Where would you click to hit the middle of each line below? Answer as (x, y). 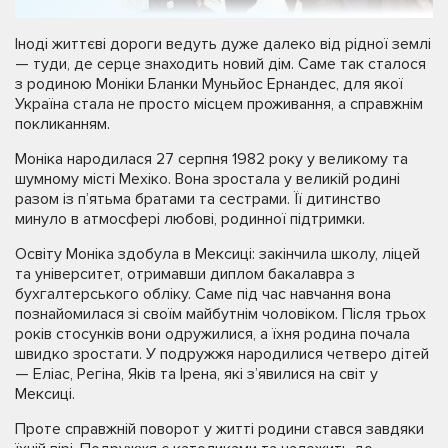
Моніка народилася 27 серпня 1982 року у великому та (211, 159)
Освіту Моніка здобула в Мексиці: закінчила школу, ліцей (217, 254)
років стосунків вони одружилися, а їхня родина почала (212, 334)
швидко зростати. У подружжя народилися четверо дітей (222, 354)
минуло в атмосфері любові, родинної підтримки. (190, 219)
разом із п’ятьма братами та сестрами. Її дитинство (198, 199)
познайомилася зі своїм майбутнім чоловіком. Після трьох (220, 314)
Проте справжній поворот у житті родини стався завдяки (219, 429)
